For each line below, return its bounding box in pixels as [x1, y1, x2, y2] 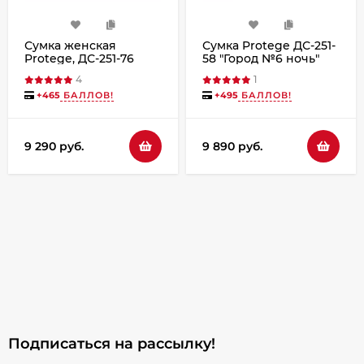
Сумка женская [24, 37, 116, 53]
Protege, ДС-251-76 [24, 50, 134, 66]
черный [202, 63, 250, 79]
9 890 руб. [202, 138, 262, 154]
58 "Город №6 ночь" [202, 50, 319, 66]
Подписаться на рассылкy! [8, 335, 215, 353]
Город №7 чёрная [24, 63, 132, 79]
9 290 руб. [24, 138, 84, 154]
